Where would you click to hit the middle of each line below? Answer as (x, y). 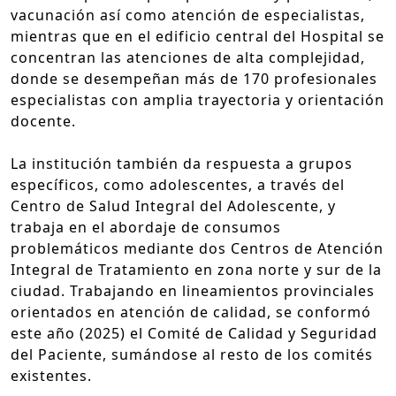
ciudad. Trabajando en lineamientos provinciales (193, 290)
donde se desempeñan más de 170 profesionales (194, 78)
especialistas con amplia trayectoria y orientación (198, 99)
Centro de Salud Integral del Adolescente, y (173, 206)
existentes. (53, 375)
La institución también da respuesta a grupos (182, 163)
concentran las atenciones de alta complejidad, (188, 57)
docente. (46, 121)
